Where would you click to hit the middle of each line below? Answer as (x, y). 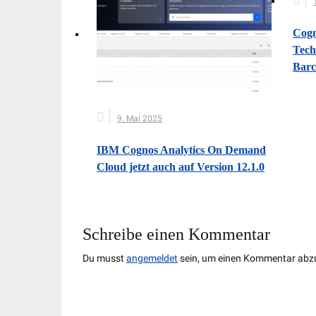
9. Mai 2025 (140, 118)
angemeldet (152, 258)
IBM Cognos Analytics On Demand (181, 150)
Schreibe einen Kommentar (176, 234)
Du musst (104, 258)
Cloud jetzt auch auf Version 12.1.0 (181, 166)
